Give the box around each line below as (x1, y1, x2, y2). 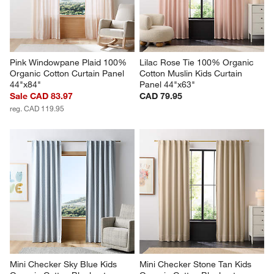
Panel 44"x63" (139, 79, 195, 91)
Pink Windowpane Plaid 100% (10, 57, 130, 68)
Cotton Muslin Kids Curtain (139, 68, 245, 80)
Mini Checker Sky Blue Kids (10, 259, 120, 270)
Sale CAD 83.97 (10, 91, 73, 102)
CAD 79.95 (139, 91, 182, 102)
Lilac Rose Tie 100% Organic (139, 57, 256, 68)
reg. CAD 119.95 (10, 103, 65, 114)
